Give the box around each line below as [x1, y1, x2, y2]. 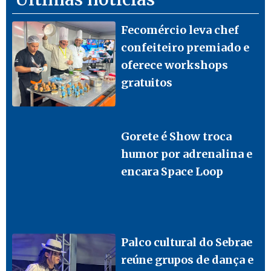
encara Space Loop [121, 164, 224, 178]
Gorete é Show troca [121, 129, 232, 143]
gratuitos [121, 76, 173, 90]
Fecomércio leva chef [121, 23, 240, 38]
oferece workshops [121, 58, 229, 73]
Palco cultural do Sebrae [121, 235, 253, 250]
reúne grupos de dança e [121, 253, 254, 267]
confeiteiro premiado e [121, 41, 250, 55]
